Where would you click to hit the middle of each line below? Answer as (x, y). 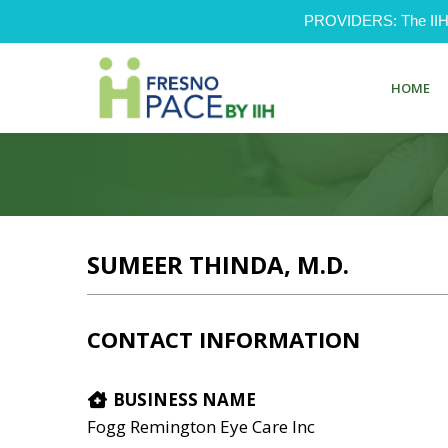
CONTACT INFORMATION (223, 338)
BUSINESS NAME (182, 399)
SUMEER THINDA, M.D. (218, 264)
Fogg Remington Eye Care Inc (201, 426)
